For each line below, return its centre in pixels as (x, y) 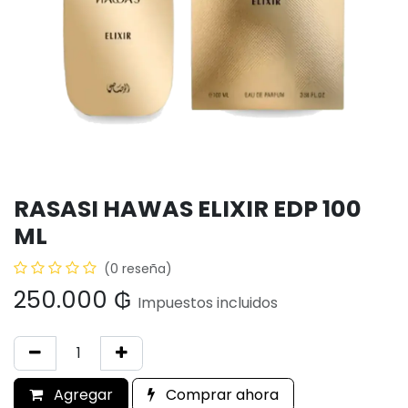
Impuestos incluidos (208, 303)
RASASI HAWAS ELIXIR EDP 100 (188, 209)
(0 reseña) (138, 269)
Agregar (82, 395)
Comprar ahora (220, 395)
